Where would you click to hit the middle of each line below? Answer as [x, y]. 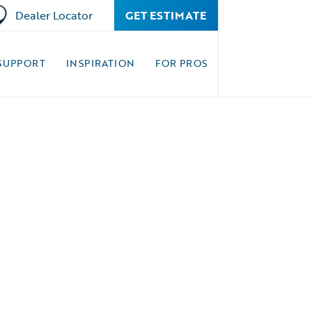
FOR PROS [181, 63]
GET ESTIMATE [166, 15]
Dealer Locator [54, 15]
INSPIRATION [100, 63]
